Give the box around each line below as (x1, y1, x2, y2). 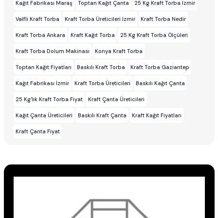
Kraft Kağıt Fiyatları (131, 112, 182, 119)
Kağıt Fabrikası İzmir (15, 80, 69, 87)
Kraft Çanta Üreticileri (88, 96, 145, 103)
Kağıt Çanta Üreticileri (15, 112, 73, 119)
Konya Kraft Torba (94, 48, 143, 55)
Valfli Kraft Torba (15, 16, 59, 23)
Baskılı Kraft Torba (76, 64, 125, 71)
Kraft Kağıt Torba (70, 32, 115, 39)
